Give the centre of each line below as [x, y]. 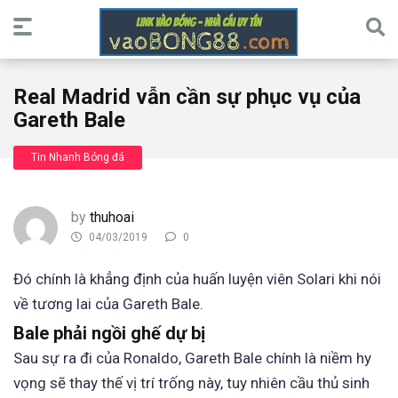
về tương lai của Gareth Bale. [108, 304]
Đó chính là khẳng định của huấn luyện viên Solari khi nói [197, 279]
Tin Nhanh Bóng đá [78, 157]
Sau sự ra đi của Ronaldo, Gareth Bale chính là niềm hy [192, 358]
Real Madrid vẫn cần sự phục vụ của [187, 97]
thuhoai [112, 217]
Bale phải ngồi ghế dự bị [109, 334]
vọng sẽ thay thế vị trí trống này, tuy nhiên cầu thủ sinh [191, 383]
